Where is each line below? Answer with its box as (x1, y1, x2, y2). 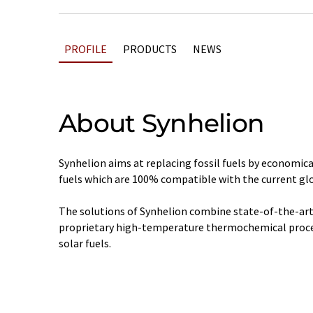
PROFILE (64, 41, 107, 56)
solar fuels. (59, 235, 111, 250)
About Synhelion (59, 107, 265, 138)
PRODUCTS (123, 41, 177, 56)
